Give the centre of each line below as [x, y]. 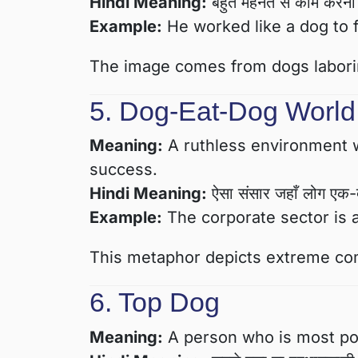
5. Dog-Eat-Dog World [223, 111]
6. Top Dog [155, 302]
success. [123, 170]
